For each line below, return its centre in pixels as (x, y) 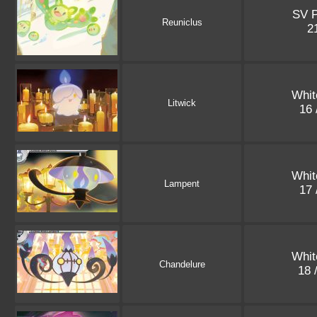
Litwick (182, 103)
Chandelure (182, 265)
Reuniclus (182, 23)
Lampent (182, 184)
